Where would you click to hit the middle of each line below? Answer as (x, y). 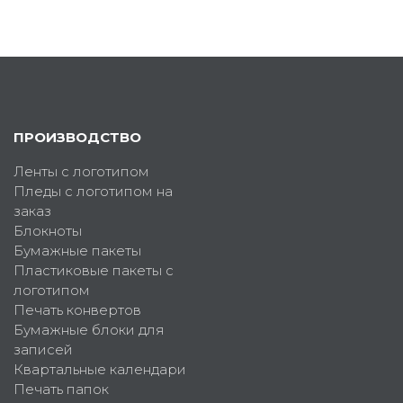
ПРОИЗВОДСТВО (77, 138)
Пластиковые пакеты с (94, 271)
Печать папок (61, 390)
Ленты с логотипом (81, 172)
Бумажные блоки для (89, 330)
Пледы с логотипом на (93, 192)
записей (43, 350)
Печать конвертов (77, 310)
